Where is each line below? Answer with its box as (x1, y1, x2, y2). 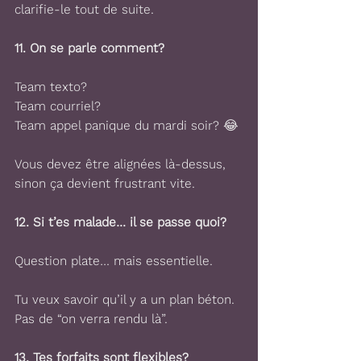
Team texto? (15, 79, 87, 94)
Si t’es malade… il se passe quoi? (33, 214, 226, 230)
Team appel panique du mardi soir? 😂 (15, 118, 239, 133)
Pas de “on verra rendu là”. (15, 311, 168, 326)
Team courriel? (15, 98, 101, 114)
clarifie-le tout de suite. (15, 2, 154, 17)
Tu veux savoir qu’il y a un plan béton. (15, 292, 234, 307)
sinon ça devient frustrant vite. (15, 176, 195, 191)
